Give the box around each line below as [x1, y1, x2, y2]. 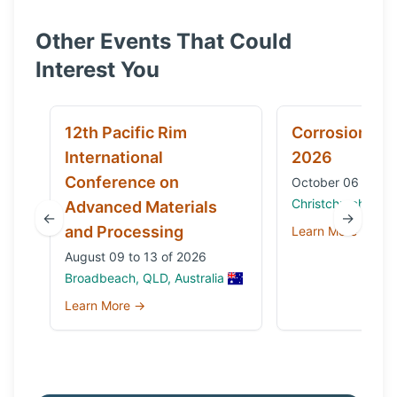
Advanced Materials [65, 198, 217, 216]
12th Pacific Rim [65, 123, 187, 142]
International [65, 148, 163, 167]
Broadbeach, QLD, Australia [65, 270, 224, 285]
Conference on [65, 173, 179, 191]
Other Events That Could [35, 28, 292, 54]
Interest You [35, 57, 160, 82]
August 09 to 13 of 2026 [65, 249, 206, 264]
